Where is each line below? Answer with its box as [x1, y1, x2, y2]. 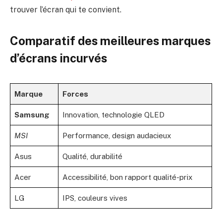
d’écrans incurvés [10, 51, 107, 65]
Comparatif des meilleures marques [10, 33, 211, 48]
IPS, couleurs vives [62, 193, 127, 202]
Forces [62, 89, 88, 98]
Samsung [14, 110, 50, 119]
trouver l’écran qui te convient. [10, 4, 121, 14]
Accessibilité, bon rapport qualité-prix [62, 172, 192, 181]
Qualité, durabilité [62, 152, 122, 161]
